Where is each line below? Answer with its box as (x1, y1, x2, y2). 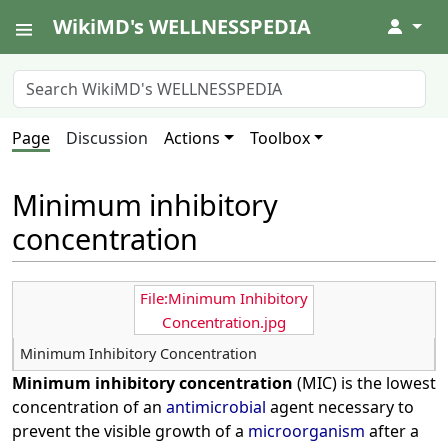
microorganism (248, 419, 365, 442)
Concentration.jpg (162, 312, 286, 333)
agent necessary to (266, 395, 414, 418)
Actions (164, 127, 220, 149)
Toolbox (249, 127, 310, 149)
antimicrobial (166, 395, 266, 418)
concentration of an (12, 395, 166, 418)
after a (365, 419, 419, 442)
